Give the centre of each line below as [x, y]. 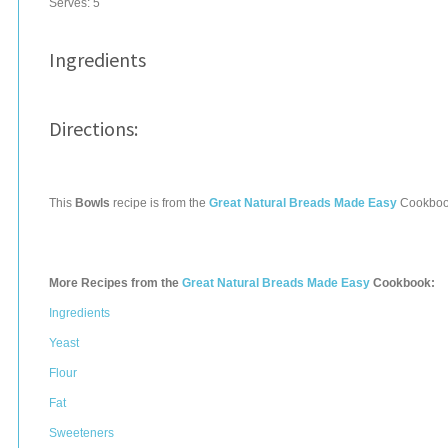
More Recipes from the [115, 283]
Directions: [93, 128]
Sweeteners [81, 433]
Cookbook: [402, 283]
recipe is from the [159, 203]
